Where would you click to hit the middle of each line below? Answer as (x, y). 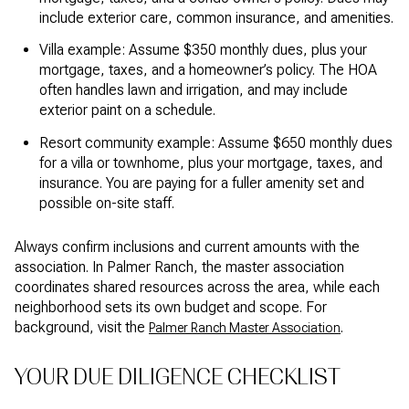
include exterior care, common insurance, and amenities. (216, 18)
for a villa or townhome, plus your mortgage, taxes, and (210, 163)
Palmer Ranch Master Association (245, 328)
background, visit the (82, 328)
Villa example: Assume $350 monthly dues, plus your (203, 50)
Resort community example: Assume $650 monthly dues (215, 142)
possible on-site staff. (106, 203)
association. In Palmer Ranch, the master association (179, 267)
